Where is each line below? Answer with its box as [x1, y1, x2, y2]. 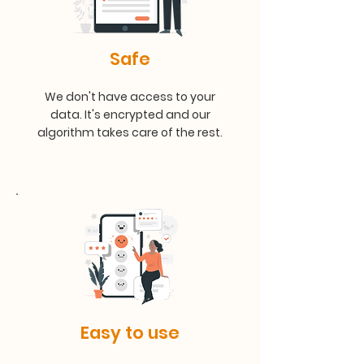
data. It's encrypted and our [50, 106, 210, 123]
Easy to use [80, 321, 180, 344]
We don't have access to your [45, 89, 215, 105]
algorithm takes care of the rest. [37, 124, 223, 141]
